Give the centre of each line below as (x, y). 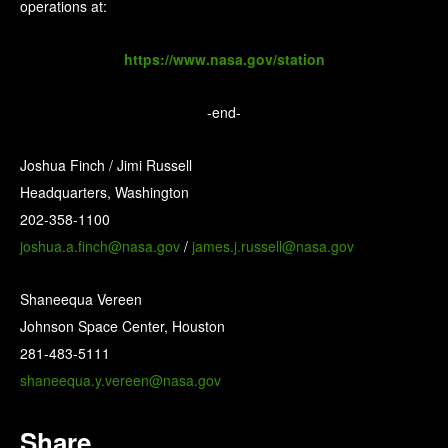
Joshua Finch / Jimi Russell (106, 165)
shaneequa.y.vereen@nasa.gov (120, 380)
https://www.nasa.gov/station (224, 59)
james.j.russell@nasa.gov (273, 246)
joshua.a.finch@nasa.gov (100, 246)
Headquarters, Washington (104, 192)
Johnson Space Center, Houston (122, 326)
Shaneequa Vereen (81, 299)
